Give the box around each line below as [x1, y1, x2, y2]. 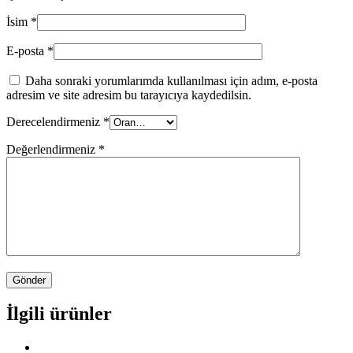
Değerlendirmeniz [6, 142, 98, 156]
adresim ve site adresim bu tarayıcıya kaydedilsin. [6, 87, 251, 102]
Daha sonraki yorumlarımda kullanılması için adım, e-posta [25, 73, 318, 87]
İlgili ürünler [6, 303, 112, 325]
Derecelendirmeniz [6, 114, 103, 128]
